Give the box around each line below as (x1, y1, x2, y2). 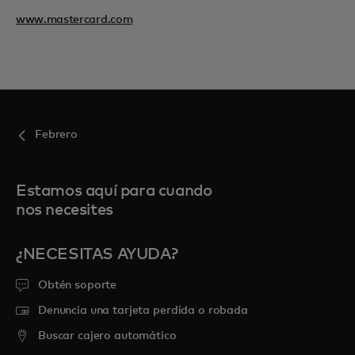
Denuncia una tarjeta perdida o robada (38, 305, 248, 316)
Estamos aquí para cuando (16, 183, 212, 199)
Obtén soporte (38, 280, 117, 291)
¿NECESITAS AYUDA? (16, 246, 178, 262)
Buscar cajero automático (38, 330, 177, 342)
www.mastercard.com (16, 14, 133, 25)
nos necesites (16, 202, 113, 218)
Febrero (35, 129, 78, 140)
